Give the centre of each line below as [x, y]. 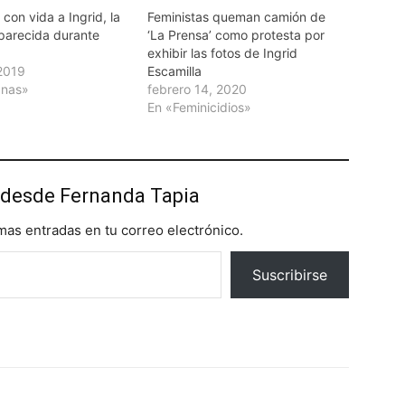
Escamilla [174, 71]
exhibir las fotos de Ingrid [222, 53]
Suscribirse [290, 275]
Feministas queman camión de [236, 17]
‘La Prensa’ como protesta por [235, 35]
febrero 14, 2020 [197, 89]
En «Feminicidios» [199, 108]
